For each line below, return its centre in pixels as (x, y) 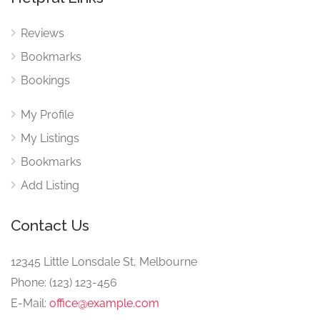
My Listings (50, 138)
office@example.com (104, 303)
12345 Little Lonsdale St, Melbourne (104, 262)
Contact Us (50, 225)
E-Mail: (30, 303)
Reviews (42, 33)
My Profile (47, 115)
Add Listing (50, 185)
